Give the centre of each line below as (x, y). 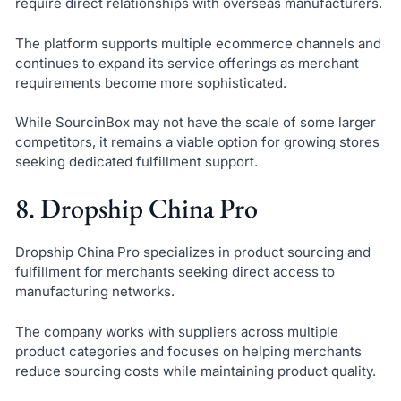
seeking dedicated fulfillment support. (136, 162)
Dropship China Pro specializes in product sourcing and (192, 252)
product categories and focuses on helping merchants (188, 351)
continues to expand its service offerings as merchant (187, 63)
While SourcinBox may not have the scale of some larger (195, 123)
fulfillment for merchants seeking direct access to (175, 272)
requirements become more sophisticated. (150, 82)
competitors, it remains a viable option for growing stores (197, 142)
